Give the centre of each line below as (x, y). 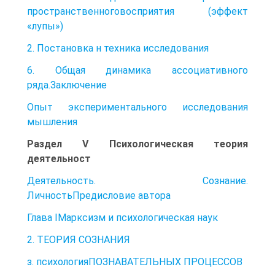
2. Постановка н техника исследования (118, 48)
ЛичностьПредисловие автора (99, 195)
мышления (52, 122)
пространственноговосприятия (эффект (137, 11)
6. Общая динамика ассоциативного (137, 70)
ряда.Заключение (67, 85)
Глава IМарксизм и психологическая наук (122, 217)
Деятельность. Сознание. (137, 180)
